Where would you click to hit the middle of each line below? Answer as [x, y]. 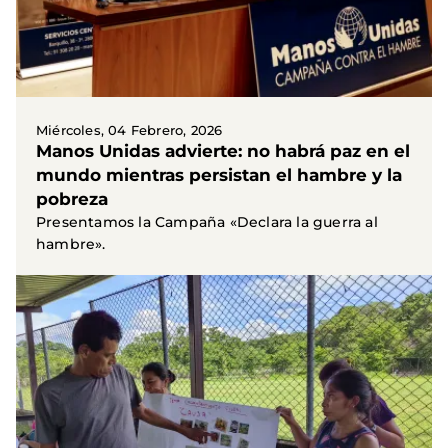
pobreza [72, 198]
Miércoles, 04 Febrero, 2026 [129, 129]
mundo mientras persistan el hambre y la [219, 174]
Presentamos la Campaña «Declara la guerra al [207, 221]
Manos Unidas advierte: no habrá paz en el [223, 150]
